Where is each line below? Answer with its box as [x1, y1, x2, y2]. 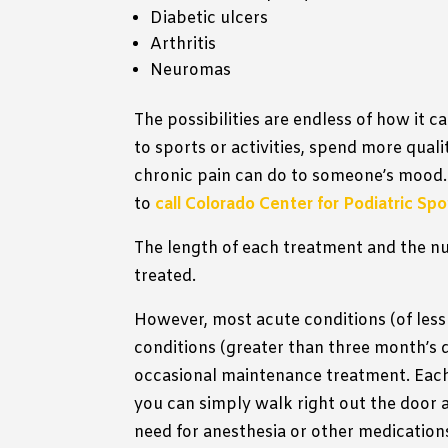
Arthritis [150, 34, 217, 56]
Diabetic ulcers [150, 8, 269, 30]
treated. [134, 266, 197, 288]
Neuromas [150, 60, 232, 82]
